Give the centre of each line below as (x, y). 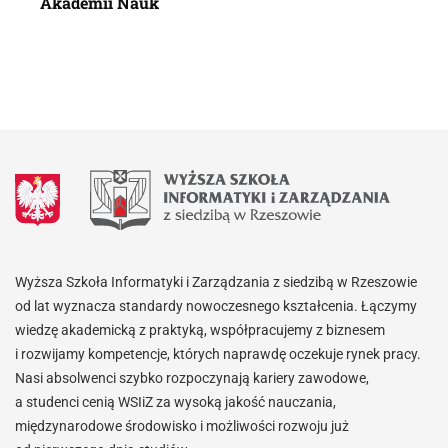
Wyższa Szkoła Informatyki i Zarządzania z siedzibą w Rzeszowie (216, 282)
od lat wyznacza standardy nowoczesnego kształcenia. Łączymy (216, 306)
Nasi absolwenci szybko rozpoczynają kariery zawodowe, (192, 378)
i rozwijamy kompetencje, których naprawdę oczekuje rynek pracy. (218, 354)
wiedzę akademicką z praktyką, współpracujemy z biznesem (200, 330)
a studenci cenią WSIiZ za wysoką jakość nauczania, (175, 402)
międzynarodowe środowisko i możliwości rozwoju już (182, 426)
